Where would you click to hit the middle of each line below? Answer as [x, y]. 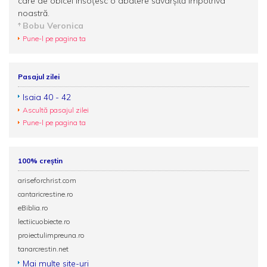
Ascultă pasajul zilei [56, 110]
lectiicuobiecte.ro [44, 221]
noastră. [34, 13]
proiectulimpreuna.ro [51, 235]
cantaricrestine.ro [46, 194]
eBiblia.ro [33, 208]
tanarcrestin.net [43, 249]
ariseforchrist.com [47, 180]
